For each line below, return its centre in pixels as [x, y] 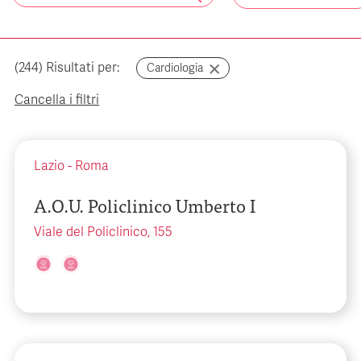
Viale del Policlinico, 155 [103, 232]
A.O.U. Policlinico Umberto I [145, 205]
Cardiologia [175, 68]
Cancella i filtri [57, 100]
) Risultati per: [79, 68]
